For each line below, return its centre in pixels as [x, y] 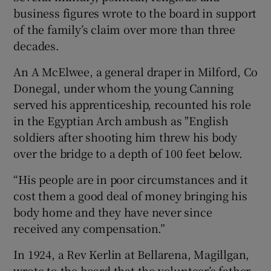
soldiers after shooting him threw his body [126, 137]
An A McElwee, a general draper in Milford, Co [135, 72]
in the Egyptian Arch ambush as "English [121, 121]
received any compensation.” [90, 228]
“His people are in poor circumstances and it [131, 179]
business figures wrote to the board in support [135, 13]
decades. [36, 46]
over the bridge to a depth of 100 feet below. [128, 153]
